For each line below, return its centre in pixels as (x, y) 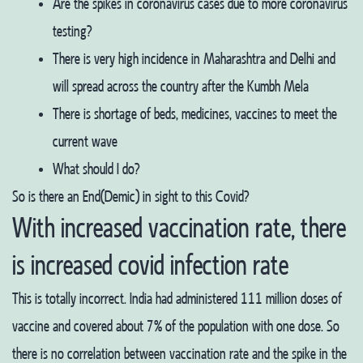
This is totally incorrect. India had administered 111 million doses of (177, 299)
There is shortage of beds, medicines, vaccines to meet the (195, 114)
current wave (85, 142)
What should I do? (96, 169)
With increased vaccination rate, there (179, 229)
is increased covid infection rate (150, 267)
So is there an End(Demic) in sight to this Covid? (130, 197)
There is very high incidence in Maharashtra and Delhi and (194, 59)
